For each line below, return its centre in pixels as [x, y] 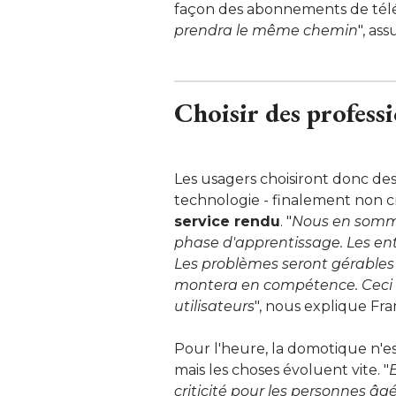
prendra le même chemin [266, 30]
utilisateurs [214, 306]
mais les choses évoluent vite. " [282, 369]
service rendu [227, 221]
